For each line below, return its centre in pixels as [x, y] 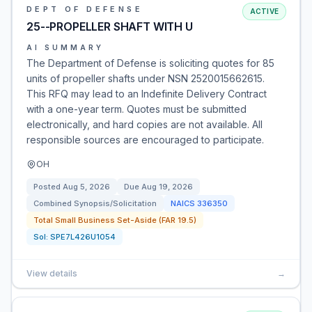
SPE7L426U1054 [83, 237]
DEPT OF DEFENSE [85, 9]
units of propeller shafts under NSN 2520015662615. [146, 78]
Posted [48, 187]
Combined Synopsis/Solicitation [95, 203]
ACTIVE [264, 11]
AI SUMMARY [65, 47]
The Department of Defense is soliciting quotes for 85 [150, 63]
